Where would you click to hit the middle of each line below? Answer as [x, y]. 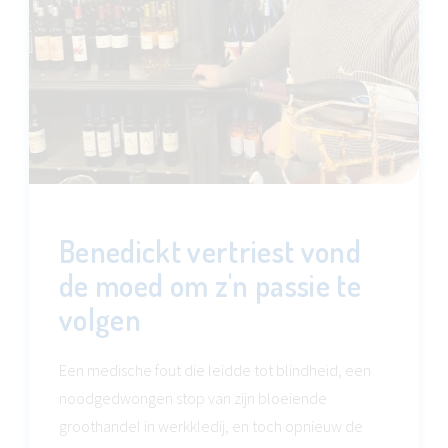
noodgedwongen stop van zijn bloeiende [193, 398]
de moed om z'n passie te [210, 285]
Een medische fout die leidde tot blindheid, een [215, 370]
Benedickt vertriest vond [210, 251]
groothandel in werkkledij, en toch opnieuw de [211, 426]
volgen [100, 319]
